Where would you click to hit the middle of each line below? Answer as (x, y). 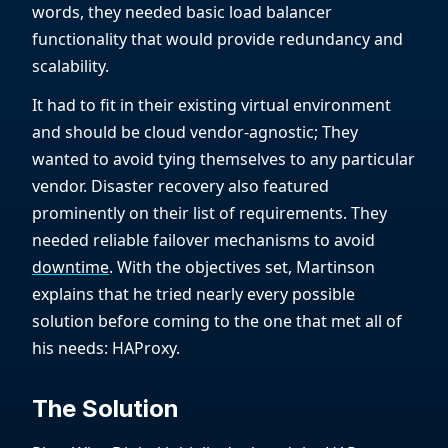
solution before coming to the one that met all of (217, 321)
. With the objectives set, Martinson (242, 267)
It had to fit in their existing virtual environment (211, 105)
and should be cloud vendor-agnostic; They (195, 132)
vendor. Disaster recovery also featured (180, 186)
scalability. (70, 66)
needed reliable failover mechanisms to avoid (203, 240)
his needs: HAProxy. (106, 348)
